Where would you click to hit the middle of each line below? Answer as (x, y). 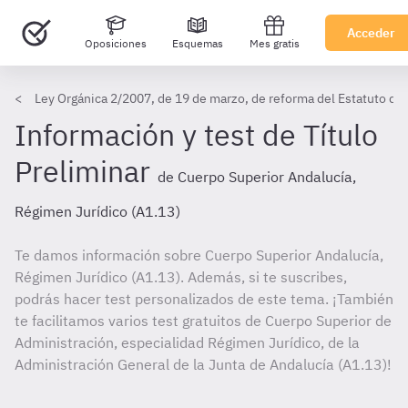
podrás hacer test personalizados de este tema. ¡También (204, 299)
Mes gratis (274, 43)
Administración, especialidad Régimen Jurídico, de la (187, 342)
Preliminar (82, 171)
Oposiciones (115, 43)
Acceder (371, 33)
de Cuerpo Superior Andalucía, (257, 177)
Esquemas (198, 43)
